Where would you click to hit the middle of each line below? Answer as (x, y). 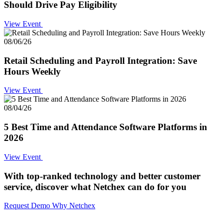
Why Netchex (74, 206)
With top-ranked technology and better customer (102, 176)
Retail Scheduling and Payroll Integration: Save (100, 60)
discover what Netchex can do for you (111, 187)
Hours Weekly (32, 71)
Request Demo (28, 206)
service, (20, 187)
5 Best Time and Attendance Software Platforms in (106, 127)
